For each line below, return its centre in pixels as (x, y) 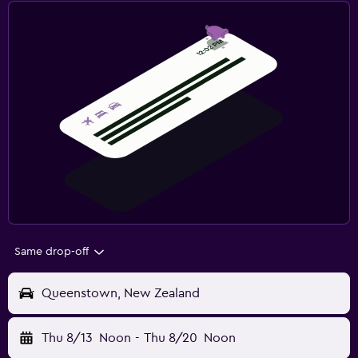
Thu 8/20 (170, 338)
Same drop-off (52, 252)
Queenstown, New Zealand (121, 294)
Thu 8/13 (67, 338)
